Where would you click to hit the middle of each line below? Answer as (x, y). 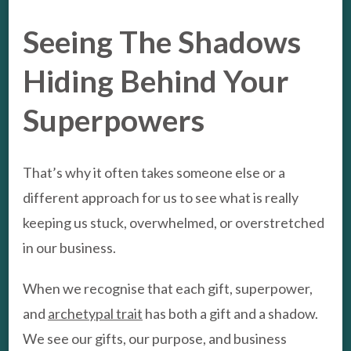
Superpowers (114, 120)
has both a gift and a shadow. (230, 314)
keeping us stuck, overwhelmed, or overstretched (174, 223)
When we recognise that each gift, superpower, (168, 289)
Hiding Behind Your (156, 81)
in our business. (69, 248)
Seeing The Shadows (162, 42)
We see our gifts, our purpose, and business (155, 339)
